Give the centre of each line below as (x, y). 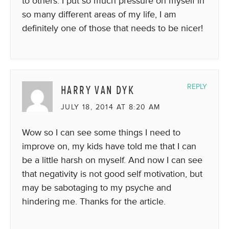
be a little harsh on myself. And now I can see (112, 160)
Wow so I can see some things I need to (101, 132)
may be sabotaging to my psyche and (97, 187)
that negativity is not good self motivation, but (112, 174)
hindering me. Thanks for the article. (94, 201)
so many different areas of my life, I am (99, 14)
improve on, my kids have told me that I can (109, 146)
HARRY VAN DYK (98, 90)
